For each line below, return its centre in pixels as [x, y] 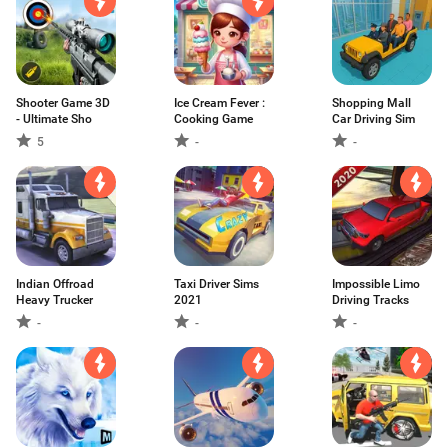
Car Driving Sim [373, 119]
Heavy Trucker [54, 300]
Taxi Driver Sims [216, 284]
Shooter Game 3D [63, 103]
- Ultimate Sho [54, 119]
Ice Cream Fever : [219, 103]
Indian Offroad [55, 284]
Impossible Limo [376, 284]
